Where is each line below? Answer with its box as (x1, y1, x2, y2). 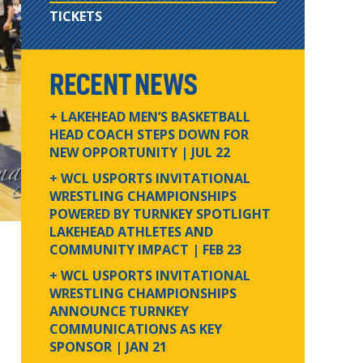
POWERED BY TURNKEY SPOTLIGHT (49, 205, 271, 223)
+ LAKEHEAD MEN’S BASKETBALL (49, 108, 250, 126)
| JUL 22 (181, 143, 230, 161)
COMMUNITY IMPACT (49, 241, 192, 258)
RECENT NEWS (49, 68, 198, 101)
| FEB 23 (192, 241, 241, 258)
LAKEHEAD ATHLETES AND (49, 223, 213, 241)
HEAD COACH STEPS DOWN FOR (49, 126, 249, 143)
